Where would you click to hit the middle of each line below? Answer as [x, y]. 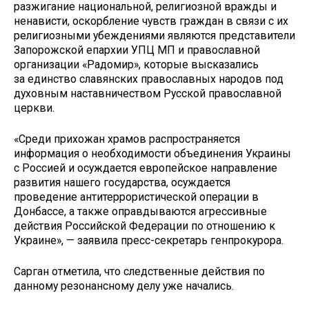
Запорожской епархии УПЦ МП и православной [137, 50]
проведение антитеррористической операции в [136, 197]
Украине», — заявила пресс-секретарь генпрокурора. [149, 240]
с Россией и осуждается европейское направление [146, 168]
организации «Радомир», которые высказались [136, 65]
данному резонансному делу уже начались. [124, 286]
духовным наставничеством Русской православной [148, 94]
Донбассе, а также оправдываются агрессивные [140, 211]
